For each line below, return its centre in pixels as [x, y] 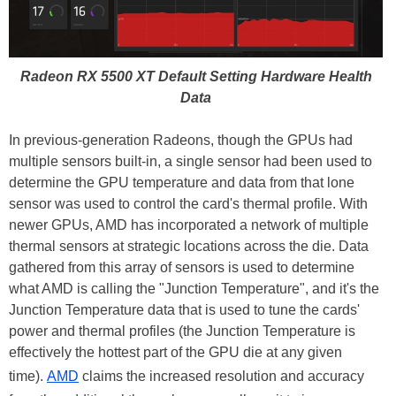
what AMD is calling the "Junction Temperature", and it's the [194, 288]
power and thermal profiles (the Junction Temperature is [182, 331]
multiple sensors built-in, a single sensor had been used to [190, 161]
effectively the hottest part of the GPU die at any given [175, 352]
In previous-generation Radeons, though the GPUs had [181, 140]
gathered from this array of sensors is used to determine [182, 267]
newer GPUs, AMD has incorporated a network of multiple [189, 225]
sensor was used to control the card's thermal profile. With [188, 203]
